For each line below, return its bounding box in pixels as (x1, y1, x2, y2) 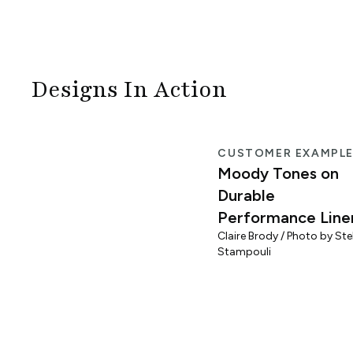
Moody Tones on (217, 164, 340, 183)
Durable (217, 186, 276, 205)
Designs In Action (32, 75, 227, 105)
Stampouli (217, 245, 272, 258)
